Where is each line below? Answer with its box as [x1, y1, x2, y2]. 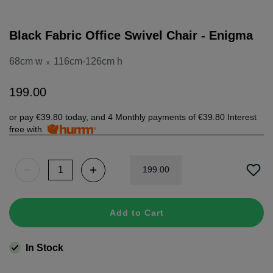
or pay [9, 112, 36, 122]
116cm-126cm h [54, 55, 123, 66]
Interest [227, 112, 257, 122]
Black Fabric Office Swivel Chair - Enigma [9, 28, 253, 42]
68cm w [9, 55, 43, 66]
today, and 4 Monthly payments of [63, 112, 198, 122]
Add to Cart [109, 208, 164, 218]
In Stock [26, 242, 63, 253]
